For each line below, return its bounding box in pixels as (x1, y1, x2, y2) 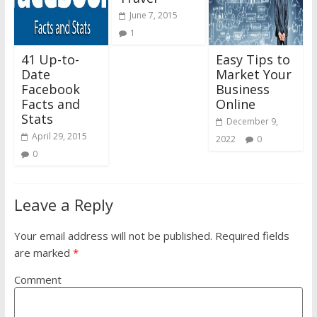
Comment (13, 272, 62, 287)
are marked (13, 245, 73, 260)
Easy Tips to (216, 50, 291, 68)
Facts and (21, 95, 80, 113)
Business (216, 80, 270, 98)
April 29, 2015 (31, 129, 87, 142)
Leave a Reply (13, 193, 113, 215)
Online (216, 95, 256, 113)
